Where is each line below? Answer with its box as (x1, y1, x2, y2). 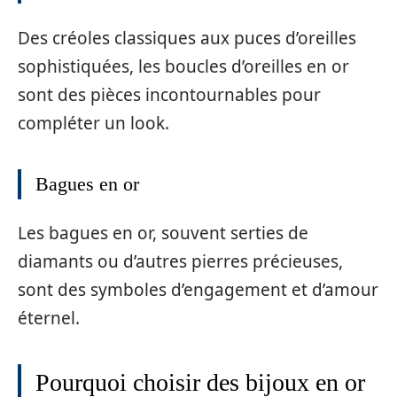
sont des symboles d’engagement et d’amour (18, 278, 378, 301)
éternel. (18, 307, 80, 330)
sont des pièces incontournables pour (18, 82, 321, 106)
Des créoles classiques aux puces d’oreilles (18, 26, 356, 50)
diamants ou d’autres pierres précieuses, (18, 250, 343, 273)
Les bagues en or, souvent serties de (18, 222, 308, 245)
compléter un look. (18, 111, 169, 135)
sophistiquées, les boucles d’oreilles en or (18, 54, 349, 78)
